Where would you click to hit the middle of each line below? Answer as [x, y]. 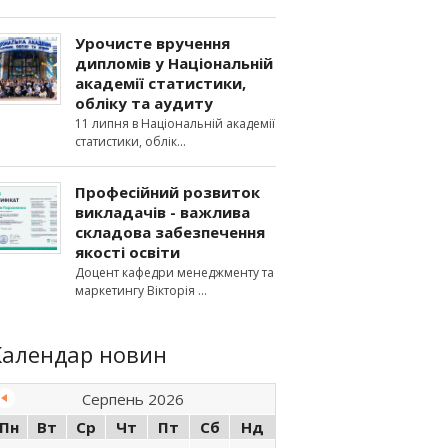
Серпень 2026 [132, 399]
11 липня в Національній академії [175, 123]
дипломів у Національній [174, 63]
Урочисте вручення [152, 43]
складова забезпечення [170, 232]
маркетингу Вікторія [136, 290]
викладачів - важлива [162, 212]
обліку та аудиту [144, 103]
